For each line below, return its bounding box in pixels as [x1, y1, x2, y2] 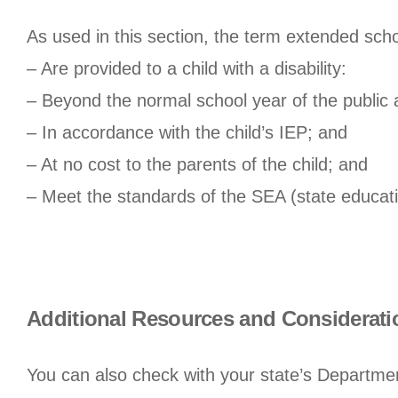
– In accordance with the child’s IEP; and [27, 122, 347, 142]
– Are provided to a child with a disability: [27, 58, 346, 78]
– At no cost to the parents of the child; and [27, 154, 368, 174]
